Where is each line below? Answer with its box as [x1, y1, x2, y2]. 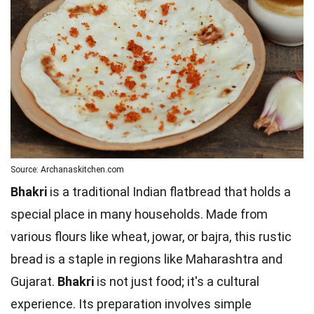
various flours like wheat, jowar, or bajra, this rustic [11, 228, 292, 244]
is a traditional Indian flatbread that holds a [47, 184, 291, 199]
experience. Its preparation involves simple [11, 296, 252, 311]
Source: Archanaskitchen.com [11, 164, 124, 175]
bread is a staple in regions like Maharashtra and [11, 251, 282, 266]
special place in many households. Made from [11, 206, 268, 221]
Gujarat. [11, 273, 57, 289]
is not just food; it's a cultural [94, 273, 259, 289]
